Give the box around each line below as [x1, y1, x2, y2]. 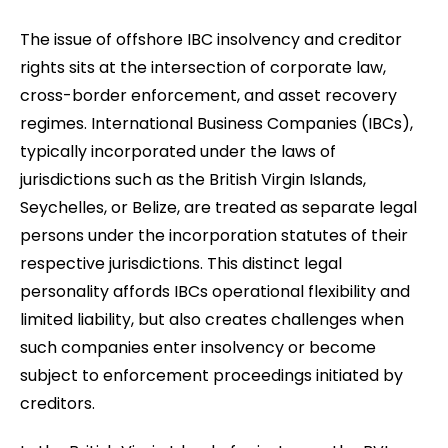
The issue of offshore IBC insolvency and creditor [20, 27, 402, 51]
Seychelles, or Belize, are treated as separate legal [20, 195, 417, 219]
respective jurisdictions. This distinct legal [20, 251, 342, 275]
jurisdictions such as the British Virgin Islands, [20, 167, 366, 191]
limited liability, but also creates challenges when [20, 307, 404, 331]
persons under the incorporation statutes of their [20, 223, 408, 247]
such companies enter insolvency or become [20, 335, 376, 359]
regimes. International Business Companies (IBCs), [20, 111, 413, 135]
